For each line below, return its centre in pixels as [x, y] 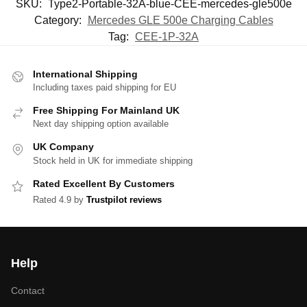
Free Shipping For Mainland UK [106, 110]
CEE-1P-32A [167, 36]
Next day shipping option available [101, 124]
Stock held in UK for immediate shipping [113, 160]
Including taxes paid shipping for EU [105, 87]
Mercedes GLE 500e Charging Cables [180, 20]
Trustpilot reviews [124, 200]
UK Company [63, 147]
